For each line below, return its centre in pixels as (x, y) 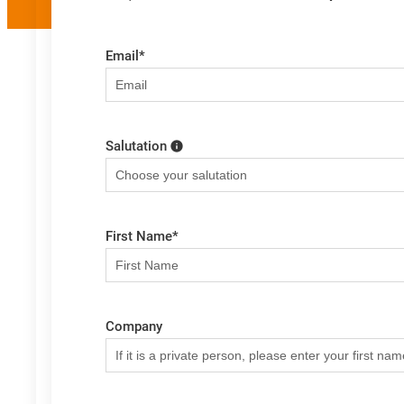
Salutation (136, 147)
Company (134, 327)
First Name (139, 237)
